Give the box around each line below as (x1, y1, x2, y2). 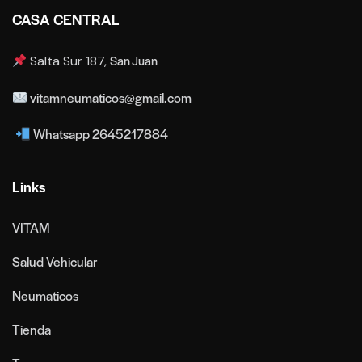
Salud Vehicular (12, 251, 98, 271)
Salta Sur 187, (27, 52, 111, 69)
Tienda (12, 319, 51, 339)
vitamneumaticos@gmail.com (27, 87, 192, 107)
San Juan (110, 51, 162, 69)
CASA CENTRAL (12, 8, 120, 29)
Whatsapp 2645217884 (31, 124, 169, 143)
